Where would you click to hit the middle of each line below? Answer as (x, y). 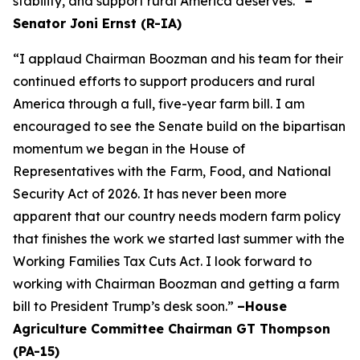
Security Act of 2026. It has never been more (150, 194)
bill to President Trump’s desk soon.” (125, 306)
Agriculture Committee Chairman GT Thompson (172, 329)
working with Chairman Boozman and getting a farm (176, 284)
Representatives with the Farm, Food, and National (172, 171)
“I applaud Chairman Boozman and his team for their (178, 59)
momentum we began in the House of (129, 149)
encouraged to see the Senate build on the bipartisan (179, 126)
